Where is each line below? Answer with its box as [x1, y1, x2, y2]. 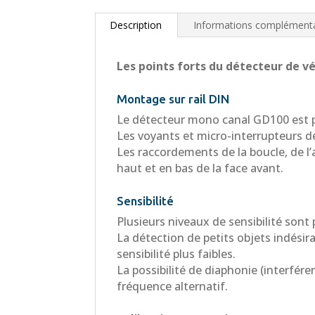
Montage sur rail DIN [117, 91, 230, 105]
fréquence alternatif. [117, 278, 229, 294]
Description [110, 18, 162, 32]
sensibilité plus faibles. [117, 245, 236, 262]
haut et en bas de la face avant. [117, 160, 284, 176]
